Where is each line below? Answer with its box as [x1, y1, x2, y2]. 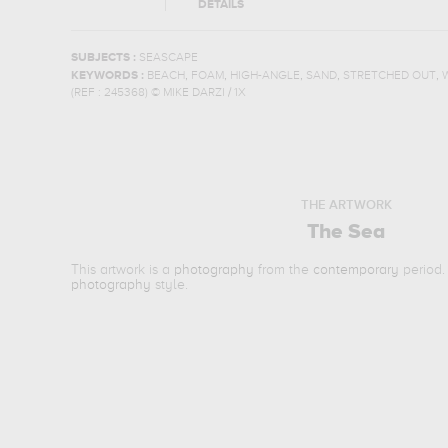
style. [151, 278, 189, 292]
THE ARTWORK [300, 199, 392, 212]
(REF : [70, 87, 104, 99]
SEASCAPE [138, 52, 198, 64]
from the [254, 263, 314, 277]
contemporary [313, 263, 400, 277]
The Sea [307, 222, 386, 243]
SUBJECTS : [70, 52, 139, 64]
